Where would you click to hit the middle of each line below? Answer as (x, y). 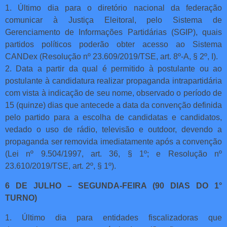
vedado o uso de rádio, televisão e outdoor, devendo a (113, 129)
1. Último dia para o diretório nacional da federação (113, 8)
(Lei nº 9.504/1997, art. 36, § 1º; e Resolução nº (113, 154)
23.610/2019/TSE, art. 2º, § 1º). (61, 166)
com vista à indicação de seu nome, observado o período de (113, 93)
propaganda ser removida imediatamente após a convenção (113, 141)
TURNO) (21, 198)
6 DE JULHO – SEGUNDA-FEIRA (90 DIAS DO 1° (113, 185)
